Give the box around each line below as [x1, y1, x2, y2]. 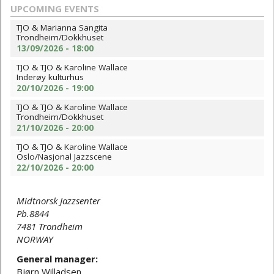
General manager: [17, 252, 98, 265]
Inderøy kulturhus [17, 72, 84, 83]
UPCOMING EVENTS [10, 2, 99, 15]
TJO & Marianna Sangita [17, 22, 108, 34]
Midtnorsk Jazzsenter [17, 194, 100, 207]
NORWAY [17, 233, 53, 246]
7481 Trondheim [17, 220, 83, 233]
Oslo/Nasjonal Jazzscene [17, 151, 112, 163]
